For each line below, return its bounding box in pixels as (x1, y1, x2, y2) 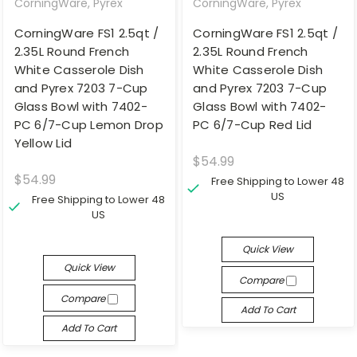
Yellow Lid (14, 134, 72, 151)
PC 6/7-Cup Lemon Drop (14, 116, 163, 133)
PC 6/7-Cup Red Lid (193, 116, 312, 133)
